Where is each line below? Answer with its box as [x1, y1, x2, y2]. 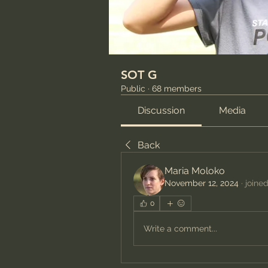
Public [121, 84, 145, 93]
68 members [152, 84, 202, 93]
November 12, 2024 [165, 178, 239, 188]
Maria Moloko [165, 165, 225, 176]
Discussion [138, 105, 185, 116]
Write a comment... [144, 223, 217, 233]
